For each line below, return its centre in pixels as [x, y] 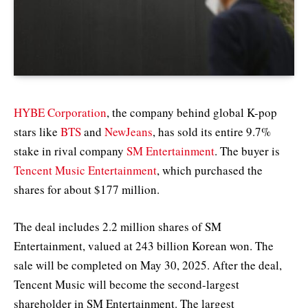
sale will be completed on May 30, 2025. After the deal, [148, 265]
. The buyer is [247, 151]
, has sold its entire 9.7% [212, 131]
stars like [37, 131]
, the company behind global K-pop [192, 112]
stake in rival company [70, 151]
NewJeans [129, 131]
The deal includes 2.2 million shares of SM [118, 226]
